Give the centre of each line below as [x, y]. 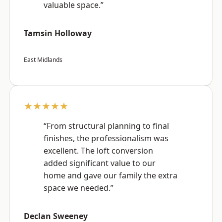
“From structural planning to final [106, 126]
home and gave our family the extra [111, 176]
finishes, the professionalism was [106, 139]
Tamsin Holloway [58, 33]
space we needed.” [79, 188]
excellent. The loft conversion [98, 151]
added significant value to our [100, 163]
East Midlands [43, 60]
